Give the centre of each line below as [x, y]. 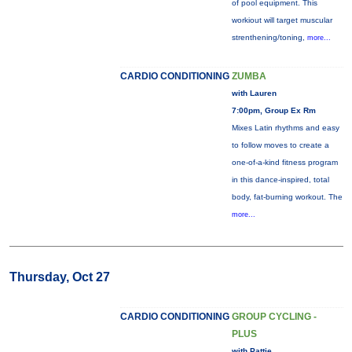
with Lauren [254, 93]
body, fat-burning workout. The [287, 197]
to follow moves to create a [280, 145]
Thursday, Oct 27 [59, 277]
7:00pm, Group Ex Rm [273, 110]
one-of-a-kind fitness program [284, 162]
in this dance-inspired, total [280, 180]
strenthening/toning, [269, 37]
